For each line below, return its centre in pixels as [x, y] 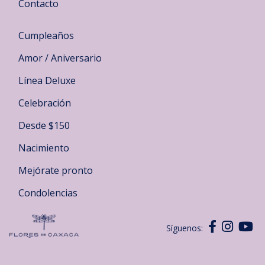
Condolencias [48, 193]
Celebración [45, 103]
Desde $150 [44, 125]
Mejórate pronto [56, 170]
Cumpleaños [46, 35]
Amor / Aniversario [60, 58]
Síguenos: [184, 228]
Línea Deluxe [47, 80]
